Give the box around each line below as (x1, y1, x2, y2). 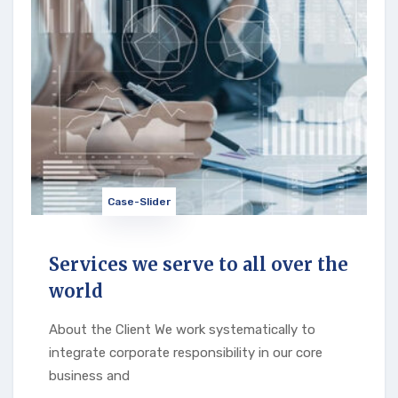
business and (49, 367, 130, 384)
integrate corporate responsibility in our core (49, 344, 322, 361)
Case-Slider (107, 195, 171, 208)
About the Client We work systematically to (49, 321, 315, 338)
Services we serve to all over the (49, 252, 348, 275)
